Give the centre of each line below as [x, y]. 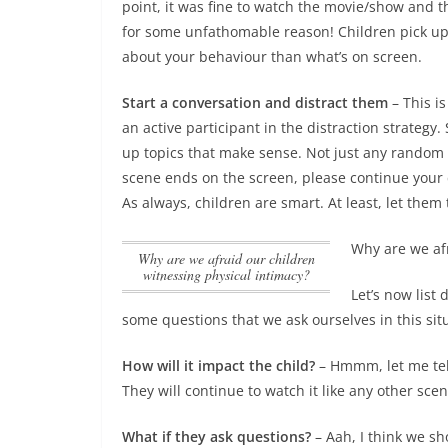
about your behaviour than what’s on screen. [272, 56]
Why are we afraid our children [143, 259]
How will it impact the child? [218, 365]
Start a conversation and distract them [255, 102]
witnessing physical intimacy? [226, 275]
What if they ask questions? [216, 436]
